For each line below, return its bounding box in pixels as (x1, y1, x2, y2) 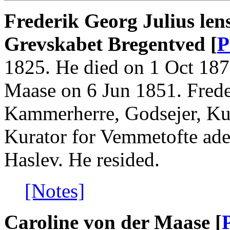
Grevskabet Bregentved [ (4, 32, 217, 55)
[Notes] (25, 179, 85, 202)
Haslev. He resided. (4, 148, 160, 170)
